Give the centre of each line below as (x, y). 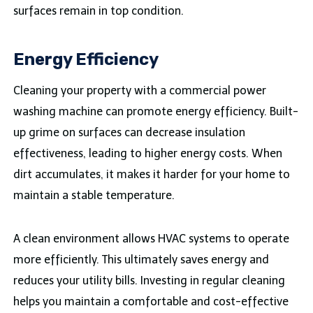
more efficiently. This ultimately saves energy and (141, 260)
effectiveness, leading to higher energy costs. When (147, 154)
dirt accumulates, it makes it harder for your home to (151, 175)
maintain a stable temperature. (94, 196)
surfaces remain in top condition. (98, 11)
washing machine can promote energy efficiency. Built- (155, 112)
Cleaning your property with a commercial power (139, 91)
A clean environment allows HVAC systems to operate (151, 239)
